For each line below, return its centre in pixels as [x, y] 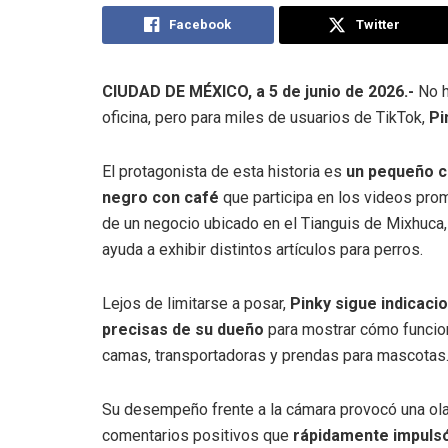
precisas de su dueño [185, 329]
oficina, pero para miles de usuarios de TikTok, [263, 117]
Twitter [378, 24]
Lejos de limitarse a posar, [196, 303]
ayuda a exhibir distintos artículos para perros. [262, 249]
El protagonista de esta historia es [224, 171]
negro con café [162, 197]
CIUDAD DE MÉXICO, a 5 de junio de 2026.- [258, 91]
